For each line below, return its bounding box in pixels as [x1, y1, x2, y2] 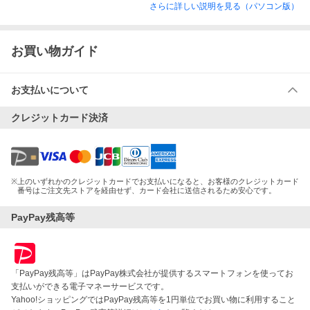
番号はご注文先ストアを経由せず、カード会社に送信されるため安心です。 [17, 186, 276, 194]
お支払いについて [11, 84, 89, 95]
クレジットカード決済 [11, 112, 108, 123]
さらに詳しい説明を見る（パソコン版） [149, 1, 299, 11]
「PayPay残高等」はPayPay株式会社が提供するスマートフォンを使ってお [11, 268, 293, 278]
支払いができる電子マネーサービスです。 [11, 282, 169, 291]
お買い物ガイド [11, 44, 98, 58]
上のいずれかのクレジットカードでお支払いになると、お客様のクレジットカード [17, 177, 299, 185]
